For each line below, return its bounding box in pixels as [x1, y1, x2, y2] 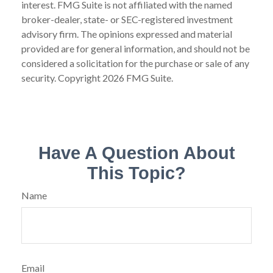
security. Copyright [21, 72, 102, 83]
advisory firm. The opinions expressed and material [21, 28, 232, 40]
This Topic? [87, 163, 186, 183]
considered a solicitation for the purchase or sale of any [21, 57, 249, 69]
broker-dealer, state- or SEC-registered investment [21, 13, 233, 25]
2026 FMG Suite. [102, 72, 173, 83]
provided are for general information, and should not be [21, 43, 250, 54]
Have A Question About [38, 143, 235, 163]
